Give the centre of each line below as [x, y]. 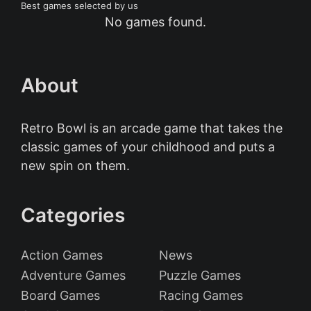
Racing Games [201, 295]
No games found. [155, 22]
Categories [73, 215]
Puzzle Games [200, 275]
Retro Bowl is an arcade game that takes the [152, 128]
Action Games [62, 255]
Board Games [60, 295]
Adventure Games [73, 275]
